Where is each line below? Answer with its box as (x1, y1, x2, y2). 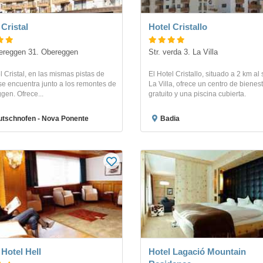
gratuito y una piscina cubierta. (149, 90, 246, 99)
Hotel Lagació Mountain (149, 247, 246, 257)
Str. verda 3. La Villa (149, 48, 218, 57)
